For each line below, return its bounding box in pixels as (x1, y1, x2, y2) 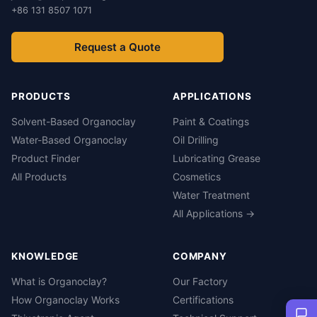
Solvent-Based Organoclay (11, 115, 136, 127)
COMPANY (173, 250, 227, 262)
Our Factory (173, 275, 228, 287)
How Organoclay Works (11, 293, 120, 306)
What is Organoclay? (11, 275, 107, 287)
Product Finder (11, 151, 80, 164)
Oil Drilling (173, 133, 219, 146)
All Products (11, 170, 67, 183)
